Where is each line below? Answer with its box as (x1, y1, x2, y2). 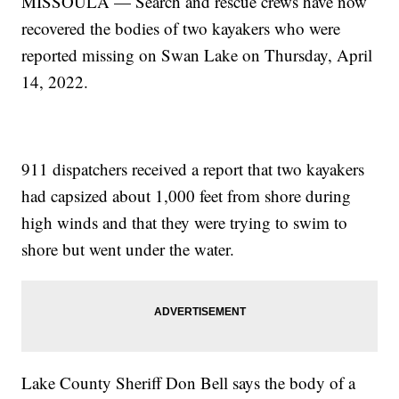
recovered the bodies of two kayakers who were (21, 16, 341, 39)
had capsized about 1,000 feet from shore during (21, 183, 352, 207)
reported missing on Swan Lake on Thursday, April (21, 43, 373, 66)
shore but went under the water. (21, 237, 235, 260)
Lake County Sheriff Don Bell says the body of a (21, 370, 356, 394)
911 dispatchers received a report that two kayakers (21, 157, 365, 180)
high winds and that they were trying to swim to (21, 210, 348, 233)
